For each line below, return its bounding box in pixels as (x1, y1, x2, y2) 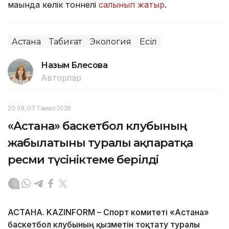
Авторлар (41, 73, 81, 83)
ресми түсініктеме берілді (8, 153, 158, 167)
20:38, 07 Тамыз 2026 (8, 104, 71, 112)
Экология (90, 37, 131, 47)
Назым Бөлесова (41, 60, 108, 71)
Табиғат (49, 37, 82, 47)
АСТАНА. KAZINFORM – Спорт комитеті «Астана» (8, 207, 209, 218)
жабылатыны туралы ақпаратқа (8, 136, 193, 150)
